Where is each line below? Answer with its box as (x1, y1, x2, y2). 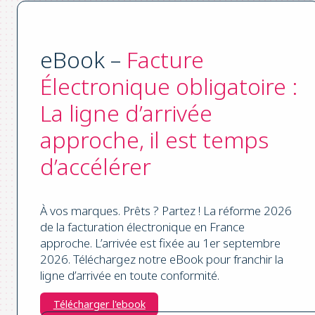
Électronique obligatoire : (40, 70, 297, 101)
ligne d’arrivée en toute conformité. (40, 266, 219, 283)
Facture (127, 44, 204, 75)
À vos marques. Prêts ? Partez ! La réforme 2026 (40, 202, 292, 219)
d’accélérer (40, 150, 151, 181)
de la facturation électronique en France (40, 218, 245, 235)
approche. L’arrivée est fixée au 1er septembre (40, 234, 281, 251)
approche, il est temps (40, 124, 269, 155)
